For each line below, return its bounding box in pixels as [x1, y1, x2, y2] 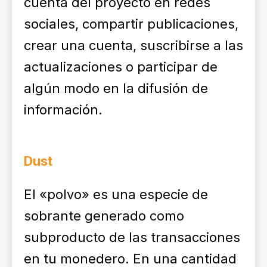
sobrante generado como [24, 208, 184, 223]
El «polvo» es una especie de [24, 187, 208, 202]
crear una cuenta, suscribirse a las [24, 38, 243, 53]
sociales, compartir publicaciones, [24, 16, 238, 32]
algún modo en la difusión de [24, 80, 208, 96]
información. [24, 102, 103, 117]
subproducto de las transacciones [24, 229, 240, 245]
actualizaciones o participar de [24, 59, 218, 74]
